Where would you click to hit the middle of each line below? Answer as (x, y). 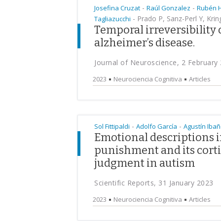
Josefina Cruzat (117, 8)
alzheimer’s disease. (145, 43)
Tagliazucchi (112, 19)
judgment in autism (145, 163)
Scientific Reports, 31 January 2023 (154, 183)
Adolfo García (157, 126)
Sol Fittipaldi (112, 126)
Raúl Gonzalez (168, 8)
